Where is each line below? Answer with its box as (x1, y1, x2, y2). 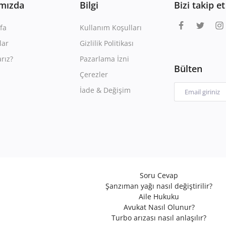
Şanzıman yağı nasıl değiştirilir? (105, 181, 213, 191)
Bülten (174, 63, 202, 75)
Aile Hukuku (139, 191, 180, 201)
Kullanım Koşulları (80, 23, 142, 33)
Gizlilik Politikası (80, 38, 134, 48)
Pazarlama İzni (80, 54, 130, 64)
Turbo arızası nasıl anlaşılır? (111, 212, 207, 222)
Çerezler (80, 70, 108, 80)
